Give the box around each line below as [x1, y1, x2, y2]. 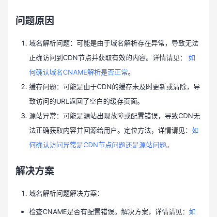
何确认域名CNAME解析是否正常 [29, 68, 128, 76]
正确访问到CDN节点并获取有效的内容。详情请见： [29, 53, 188, 62]
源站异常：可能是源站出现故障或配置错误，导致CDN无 [29, 111, 200, 120]
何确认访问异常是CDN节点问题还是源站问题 [29, 140, 166, 149]
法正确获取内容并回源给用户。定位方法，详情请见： [29, 126, 192, 134]
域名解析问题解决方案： [29, 189, 104, 197]
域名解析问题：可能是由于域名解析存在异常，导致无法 [29, 39, 199, 47]
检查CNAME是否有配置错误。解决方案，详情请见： [29, 207, 189, 216]
